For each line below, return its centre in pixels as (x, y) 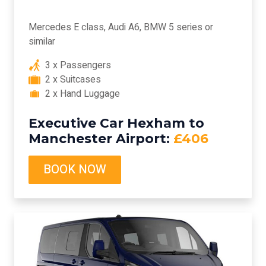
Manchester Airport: (99, 138)
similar (42, 41)
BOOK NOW (75, 169)
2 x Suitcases (71, 79)
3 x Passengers (76, 65)
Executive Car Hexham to (116, 123)
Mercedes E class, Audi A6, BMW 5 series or (121, 27)
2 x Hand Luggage (80, 94)
